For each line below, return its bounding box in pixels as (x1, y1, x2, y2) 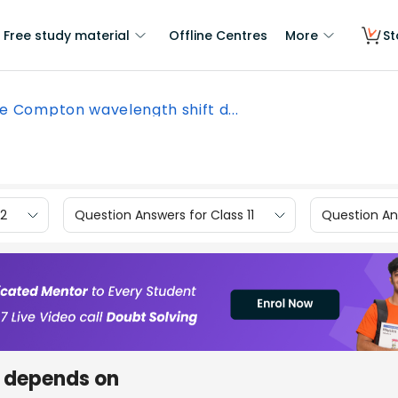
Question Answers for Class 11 (75, 205, 254, 224)
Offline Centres (169, 27, 267, 44)
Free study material (4, 27, 130, 44)
